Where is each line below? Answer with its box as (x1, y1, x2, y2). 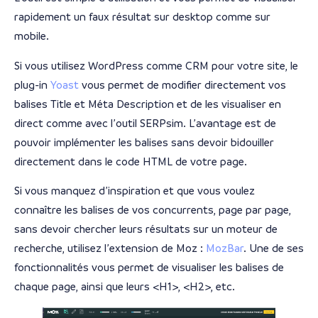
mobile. (14, 30, 52, 43)
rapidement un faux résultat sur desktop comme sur (14, 11, 270, 23)
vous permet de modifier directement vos (79, 78, 286, 91)
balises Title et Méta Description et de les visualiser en (14, 97, 281, 110)
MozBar (206, 242, 243, 255)
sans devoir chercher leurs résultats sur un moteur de (14, 223, 278, 236)
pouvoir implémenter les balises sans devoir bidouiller (14, 136, 274, 148)
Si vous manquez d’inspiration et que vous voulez (14, 185, 255, 197)
